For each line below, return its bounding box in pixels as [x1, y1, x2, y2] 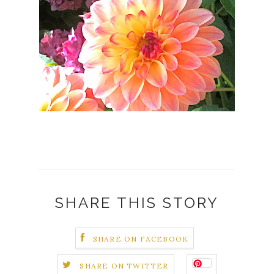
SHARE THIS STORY [55, 194, 219, 212]
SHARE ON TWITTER [80, 261, 169, 270]
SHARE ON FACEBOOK [92, 234, 189, 243]
